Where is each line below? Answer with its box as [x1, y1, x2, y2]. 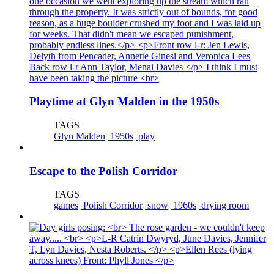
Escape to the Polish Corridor [29, 164, 177, 177]
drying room [199, 200, 249, 211]
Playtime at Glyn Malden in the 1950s [29, 95, 219, 108]
